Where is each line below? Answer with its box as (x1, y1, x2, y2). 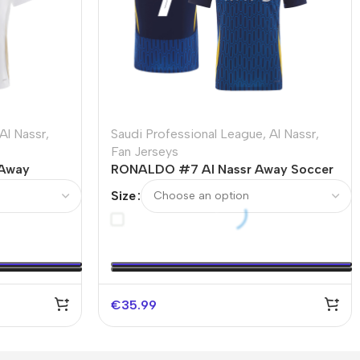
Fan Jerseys (111, 144, 178, 160)
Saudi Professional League (111, 126, 263, 142)
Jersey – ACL (111, 179, 193, 195)
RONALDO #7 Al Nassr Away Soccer (111, 162, 333, 178)
